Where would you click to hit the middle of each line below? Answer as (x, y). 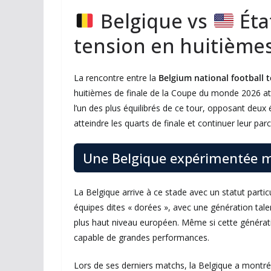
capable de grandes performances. (142, 238)
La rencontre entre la (116, 78)
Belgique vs (154, 21)
